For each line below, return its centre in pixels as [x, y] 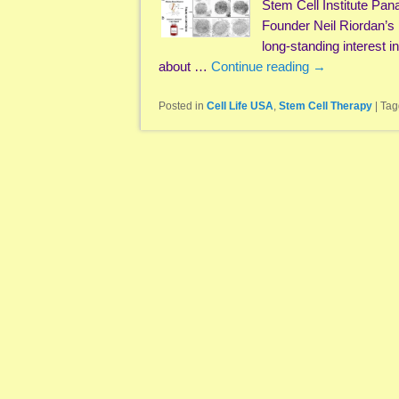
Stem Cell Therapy [326, 106]
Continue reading [262, 66]
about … [185, 66]
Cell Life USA [240, 106]
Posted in [181, 106]
